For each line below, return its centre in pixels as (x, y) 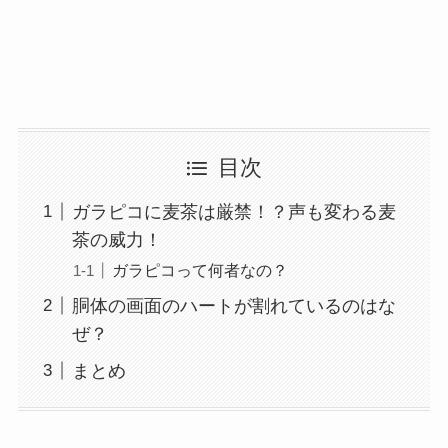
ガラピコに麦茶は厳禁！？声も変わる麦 (233, 211)
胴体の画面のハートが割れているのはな (233, 305)
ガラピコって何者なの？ (199, 269)
